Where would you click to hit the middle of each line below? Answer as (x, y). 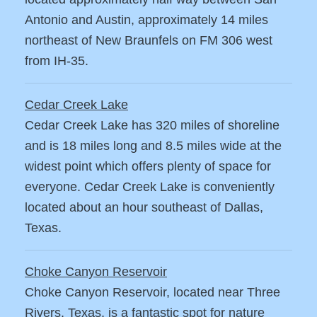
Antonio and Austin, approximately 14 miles (146, 20)
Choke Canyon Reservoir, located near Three (152, 293)
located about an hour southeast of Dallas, (144, 208)
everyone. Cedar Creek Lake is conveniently (150, 187)
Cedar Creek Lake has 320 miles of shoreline (152, 126)
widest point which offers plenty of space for (148, 167)
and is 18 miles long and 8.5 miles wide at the (153, 146)
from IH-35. (57, 61)
